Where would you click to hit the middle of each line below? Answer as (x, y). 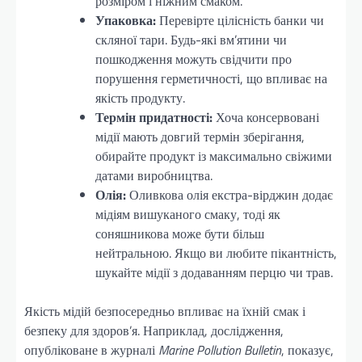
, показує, (307, 349)
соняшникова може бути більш (180, 233)
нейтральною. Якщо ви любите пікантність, (216, 253)
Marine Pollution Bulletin (220, 349)
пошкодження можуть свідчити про (194, 59)
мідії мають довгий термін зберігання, (200, 136)
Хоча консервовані (266, 117)
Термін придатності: (154, 117)
